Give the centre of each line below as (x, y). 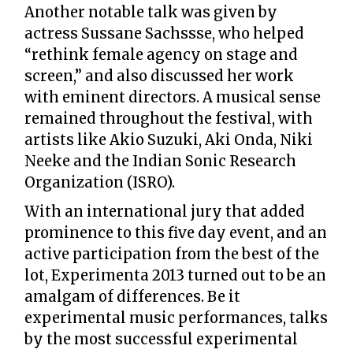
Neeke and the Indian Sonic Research (160, 162)
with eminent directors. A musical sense (173, 98)
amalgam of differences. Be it (132, 297)
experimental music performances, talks (176, 318)
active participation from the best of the (172, 255)
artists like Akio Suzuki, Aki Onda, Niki (169, 140)
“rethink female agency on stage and (161, 55)
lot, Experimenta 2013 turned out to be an (175, 276)
